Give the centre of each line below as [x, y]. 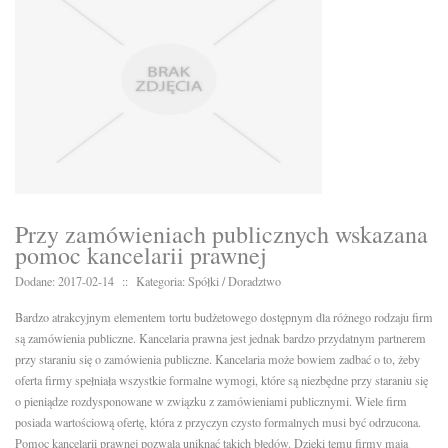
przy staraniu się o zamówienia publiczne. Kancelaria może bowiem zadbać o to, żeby [217, 359]
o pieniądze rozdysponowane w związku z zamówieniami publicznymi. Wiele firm [211, 401]
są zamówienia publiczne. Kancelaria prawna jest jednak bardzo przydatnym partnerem [220, 338]
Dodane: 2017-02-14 [64, 281]
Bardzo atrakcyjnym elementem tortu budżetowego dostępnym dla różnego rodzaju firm [224, 317]
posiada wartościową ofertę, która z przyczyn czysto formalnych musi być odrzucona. [218, 422]
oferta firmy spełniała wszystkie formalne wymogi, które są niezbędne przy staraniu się [221, 380]
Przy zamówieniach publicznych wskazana [221, 234]
